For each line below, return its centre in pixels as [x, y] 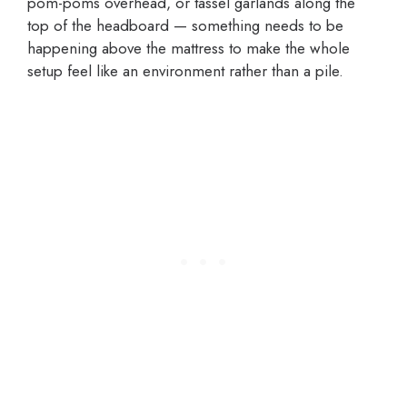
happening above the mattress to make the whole [189, 49]
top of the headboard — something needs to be [185, 26]
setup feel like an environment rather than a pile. [185, 71]
